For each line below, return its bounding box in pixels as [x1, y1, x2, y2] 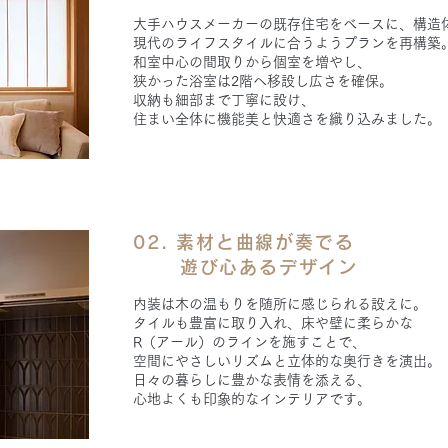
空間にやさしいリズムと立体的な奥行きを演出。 [133, 354, 441, 368]
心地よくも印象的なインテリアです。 [133, 392, 371, 406]
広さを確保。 [309, 74, 393, 88]
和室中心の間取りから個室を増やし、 [133, 55, 371, 69]
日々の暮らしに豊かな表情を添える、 [133, 373, 371, 387]
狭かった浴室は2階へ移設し [133, 74, 309, 88]
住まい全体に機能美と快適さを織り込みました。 [133, 112, 441, 126]
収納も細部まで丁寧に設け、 [133, 93, 315, 107]
